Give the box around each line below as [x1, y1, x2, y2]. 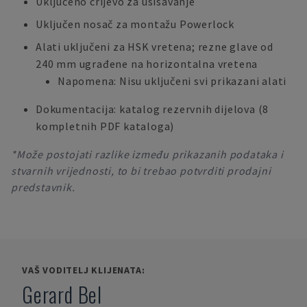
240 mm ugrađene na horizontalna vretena [36, 57, 258, 71]
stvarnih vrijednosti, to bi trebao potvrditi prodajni [11, 164, 271, 177]
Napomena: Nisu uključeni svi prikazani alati [58, 74, 287, 88]
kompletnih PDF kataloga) [36, 119, 175, 133]
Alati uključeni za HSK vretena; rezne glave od [36, 40, 273, 53]
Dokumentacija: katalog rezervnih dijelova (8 [36, 102, 269, 116]
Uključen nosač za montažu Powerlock [36, 17, 234, 31]
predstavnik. [11, 180, 75, 194]
